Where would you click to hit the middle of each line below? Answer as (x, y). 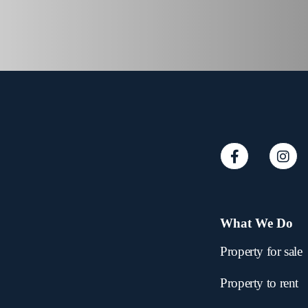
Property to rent (260, 283)
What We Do (257, 223)
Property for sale (261, 252)
